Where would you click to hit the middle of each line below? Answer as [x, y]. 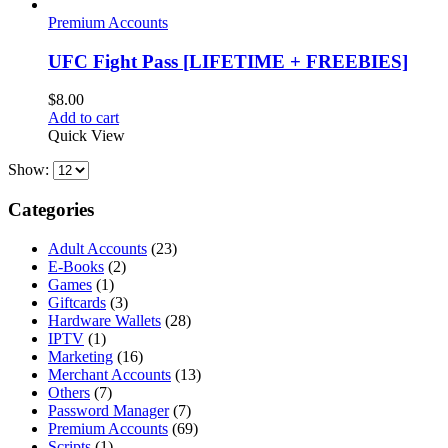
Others [69, 392]
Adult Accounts [97, 248]
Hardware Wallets [104, 320]
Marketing [80, 356]
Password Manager [108, 410]
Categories [51, 209]
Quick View [86, 136]
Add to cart [83, 118]
